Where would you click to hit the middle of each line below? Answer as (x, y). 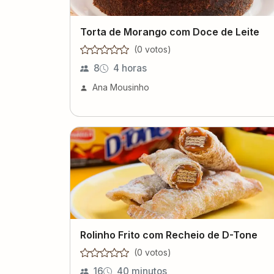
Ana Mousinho (121, 87)
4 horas (130, 68)
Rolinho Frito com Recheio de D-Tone (169, 235)
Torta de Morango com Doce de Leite (170, 31)
